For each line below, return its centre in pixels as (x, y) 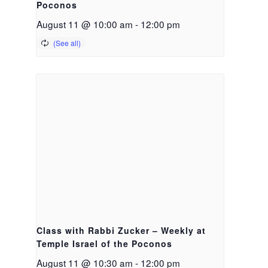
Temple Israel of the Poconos (105, 244)
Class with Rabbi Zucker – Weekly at (121, 231)
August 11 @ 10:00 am (85, 24)
